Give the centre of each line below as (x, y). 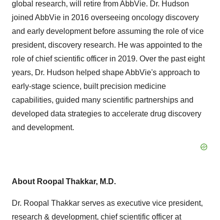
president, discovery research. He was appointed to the (107, 45)
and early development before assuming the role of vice (108, 31)
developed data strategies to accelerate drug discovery (107, 114)
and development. (43, 127)
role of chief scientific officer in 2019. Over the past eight (108, 59)
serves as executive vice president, (141, 203)
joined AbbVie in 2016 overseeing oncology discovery (105, 17)
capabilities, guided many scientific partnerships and (103, 100)
